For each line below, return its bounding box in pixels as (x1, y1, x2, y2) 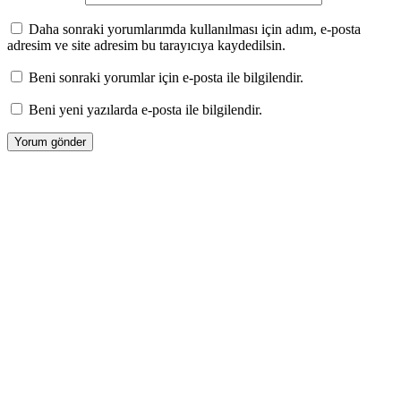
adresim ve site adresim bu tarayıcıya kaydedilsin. (7, 38, 286, 54)
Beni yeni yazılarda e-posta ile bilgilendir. (29, 102, 262, 118)
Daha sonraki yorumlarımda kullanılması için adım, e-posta (29, 21, 361, 38)
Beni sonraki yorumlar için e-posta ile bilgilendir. (29, 70, 303, 86)
